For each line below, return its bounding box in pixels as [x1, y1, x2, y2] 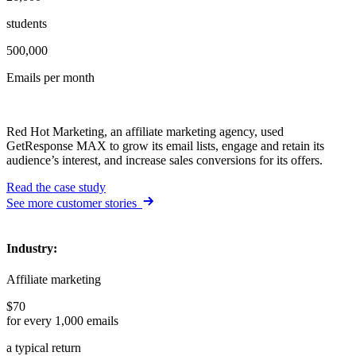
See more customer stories [6, 195, 139, 210]
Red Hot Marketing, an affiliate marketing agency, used [6, 124, 284, 138]
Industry [6, 241, 53, 255]
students [6, 16, 47, 30]
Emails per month [6, 70, 95, 84]
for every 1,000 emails [6, 314, 118, 328]
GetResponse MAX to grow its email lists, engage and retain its [6, 138, 324, 153]
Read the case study [6, 180, 106, 194]
